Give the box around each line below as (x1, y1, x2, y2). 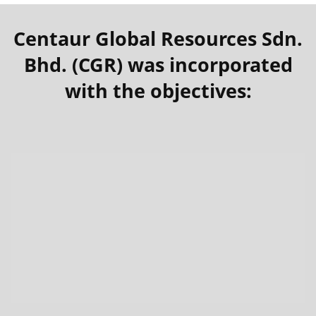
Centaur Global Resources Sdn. (13, 25, 303, 51)
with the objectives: (64, 77, 252, 104)
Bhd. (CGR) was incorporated (23, 51, 293, 78)
